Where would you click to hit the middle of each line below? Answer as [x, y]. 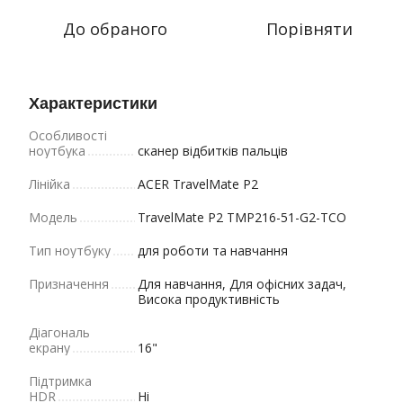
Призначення [69, 284]
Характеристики [93, 103]
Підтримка [60, 381]
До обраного [115, 29]
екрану [49, 348]
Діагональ [59, 332]
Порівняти [309, 29]
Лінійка [49, 184]
